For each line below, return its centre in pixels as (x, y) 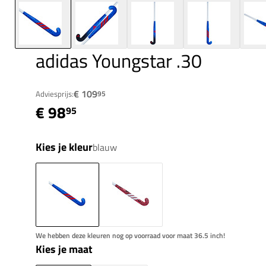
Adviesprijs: (55, 94)
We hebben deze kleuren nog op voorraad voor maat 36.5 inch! (130, 236)
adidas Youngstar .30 (119, 61)
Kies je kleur (64, 147)
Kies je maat (64, 249)
